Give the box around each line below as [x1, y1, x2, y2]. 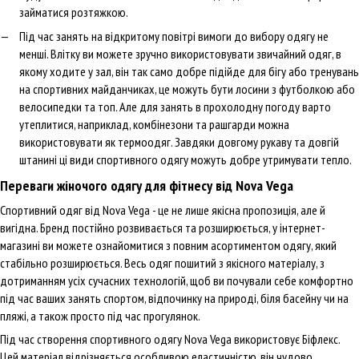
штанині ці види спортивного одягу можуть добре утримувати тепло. [19, 151, 352, 168]
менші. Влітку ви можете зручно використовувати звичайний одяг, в [19, 46, 341, 63]
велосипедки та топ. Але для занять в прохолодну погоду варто [19, 99, 331, 115]
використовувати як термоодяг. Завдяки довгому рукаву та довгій [19, 134, 339, 151]
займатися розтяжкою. [19, 3, 128, 20]
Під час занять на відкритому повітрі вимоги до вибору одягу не [19, 28, 329, 45]
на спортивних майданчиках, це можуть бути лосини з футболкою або [19, 81, 355, 98]
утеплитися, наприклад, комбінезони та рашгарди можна [19, 116, 289, 133]
